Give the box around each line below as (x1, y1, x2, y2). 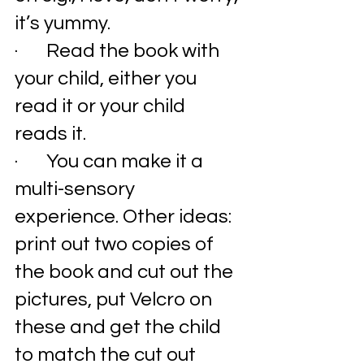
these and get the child (15, 317, 225, 338)
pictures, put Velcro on (15, 289, 216, 310)
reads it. (15, 123, 90, 145)
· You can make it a (15, 151, 207, 172)
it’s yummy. (15, 13, 115, 34)
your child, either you (15, 68, 201, 89)
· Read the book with (15, 41, 223, 62)
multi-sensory (15, 179, 139, 200)
